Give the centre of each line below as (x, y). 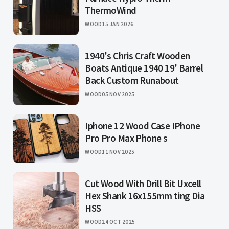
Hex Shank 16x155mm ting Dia (145, 196)
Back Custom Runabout (132, 80)
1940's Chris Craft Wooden (138, 55)
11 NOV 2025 (118, 152)
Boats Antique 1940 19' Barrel (144, 68)
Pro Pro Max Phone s (126, 138)
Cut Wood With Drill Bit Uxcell (143, 183)
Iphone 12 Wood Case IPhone (142, 125)
